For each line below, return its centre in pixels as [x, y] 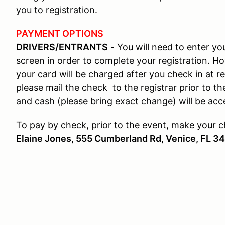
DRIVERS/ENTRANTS [62, 47]
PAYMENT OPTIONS [60, 33]
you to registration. [57, 10]
